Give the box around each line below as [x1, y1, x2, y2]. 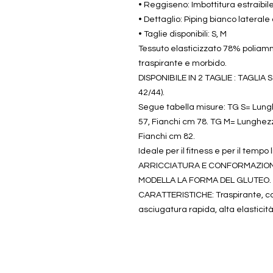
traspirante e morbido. [138, 58, 227, 68]
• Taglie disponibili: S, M [138, 29, 227, 38]
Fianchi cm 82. [138, 132, 195, 141]
